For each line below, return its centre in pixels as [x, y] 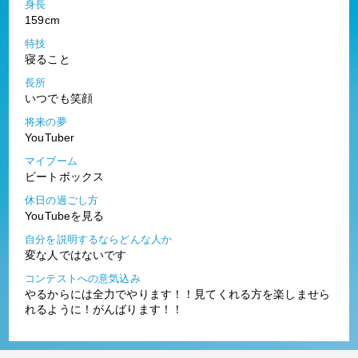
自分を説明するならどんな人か [99, 239]
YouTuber [50, 137]
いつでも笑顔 [59, 98]
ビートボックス [65, 176]
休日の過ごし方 [62, 200]
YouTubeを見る [65, 215]
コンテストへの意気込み [83, 278]
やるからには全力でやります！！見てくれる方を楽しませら [177, 294]
